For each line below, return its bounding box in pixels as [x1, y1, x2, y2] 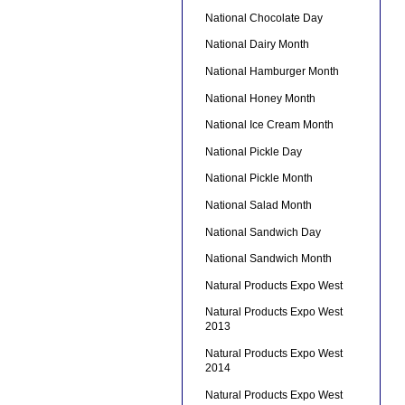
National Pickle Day [204, 145, 302, 158]
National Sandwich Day [204, 225, 321, 239]
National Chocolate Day [204, 11, 323, 24]
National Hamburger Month [204, 65, 339, 79]
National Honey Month [204, 91, 316, 105]
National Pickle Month [204, 172, 313, 185]
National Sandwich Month [204, 252, 332, 266]
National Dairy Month [204, 38, 309, 52]
